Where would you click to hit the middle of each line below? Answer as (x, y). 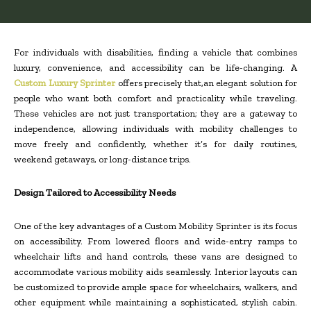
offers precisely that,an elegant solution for (206, 83)
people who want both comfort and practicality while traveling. (155, 99)
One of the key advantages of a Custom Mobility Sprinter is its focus (155, 226)
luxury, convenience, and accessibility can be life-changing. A (155, 68)
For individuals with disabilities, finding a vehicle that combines (155, 53)
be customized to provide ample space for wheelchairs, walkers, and (155, 287)
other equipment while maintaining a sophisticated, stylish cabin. (155, 303)
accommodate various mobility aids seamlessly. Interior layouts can (155, 272)
